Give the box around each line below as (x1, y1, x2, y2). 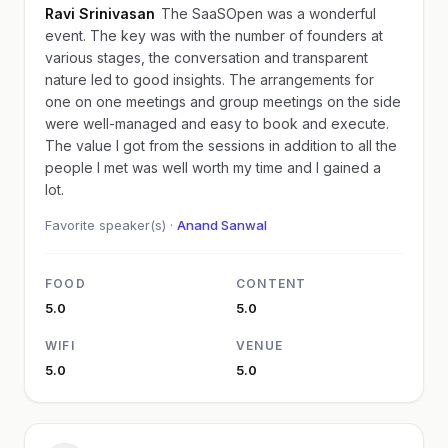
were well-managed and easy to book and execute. (45, 114, 389, 132)
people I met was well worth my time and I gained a (45, 158, 381, 176)
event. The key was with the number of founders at (45, 26, 90, 44)
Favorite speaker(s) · (45, 216, 177, 233)
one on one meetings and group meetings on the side (45, 92, 401, 110)
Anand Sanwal (177, 216, 267, 233)
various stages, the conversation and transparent (45, 48, 368, 66)
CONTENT (236, 275, 307, 291)
